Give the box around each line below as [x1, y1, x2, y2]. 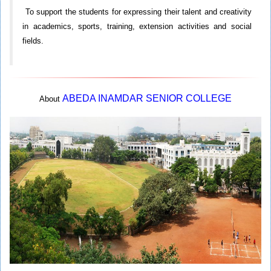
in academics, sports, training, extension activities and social [22, 22, 252, 31]
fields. [22, 36, 44, 46]
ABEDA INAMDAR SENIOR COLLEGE [62, 93, 232, 104]
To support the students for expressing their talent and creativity [22, 7, 252, 17]
